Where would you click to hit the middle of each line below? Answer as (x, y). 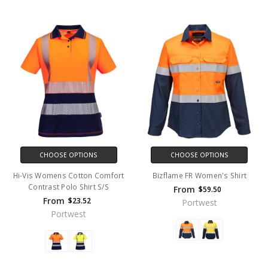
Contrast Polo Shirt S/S (68, 187)
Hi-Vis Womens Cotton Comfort (68, 175)
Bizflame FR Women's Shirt (200, 175)
